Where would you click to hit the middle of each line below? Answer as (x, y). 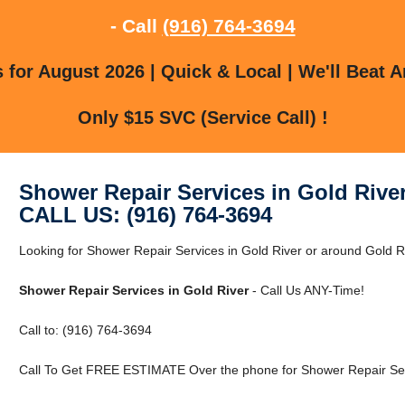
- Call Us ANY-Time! (306, 290)
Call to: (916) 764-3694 (85, 330)
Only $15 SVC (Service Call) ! (202, 117)
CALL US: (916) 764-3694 (145, 214)
